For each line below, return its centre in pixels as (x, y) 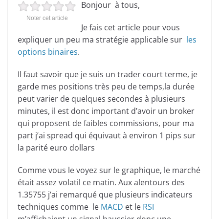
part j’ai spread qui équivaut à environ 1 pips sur (107, 135)
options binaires (48, 52)
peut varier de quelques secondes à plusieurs (101, 99)
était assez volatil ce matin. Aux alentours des (101, 182)
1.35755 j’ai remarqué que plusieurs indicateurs (105, 195)
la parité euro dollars (56, 148)
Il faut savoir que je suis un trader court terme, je (108, 74)
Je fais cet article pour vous (131, 27)
